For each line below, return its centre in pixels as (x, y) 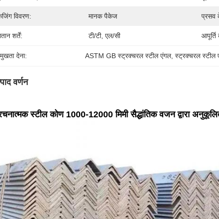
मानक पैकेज (103, 16)
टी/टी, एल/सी (104, 36)
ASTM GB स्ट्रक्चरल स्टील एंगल (128, 56)
